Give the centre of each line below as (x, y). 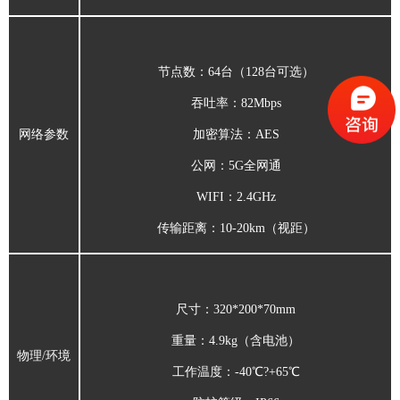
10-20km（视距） (267, 228)
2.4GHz (256, 197)
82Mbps (261, 103)
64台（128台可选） (261, 72)
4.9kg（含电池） (254, 341)
